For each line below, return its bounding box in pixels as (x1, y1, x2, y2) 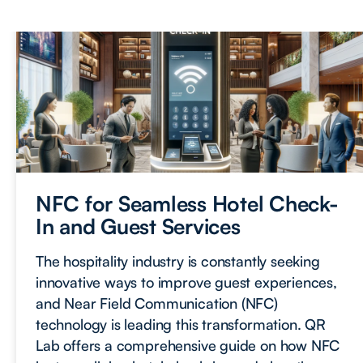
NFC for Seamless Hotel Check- (36, 190, 339, 216)
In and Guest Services (36, 212, 241, 239)
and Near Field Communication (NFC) (36, 293, 278, 312)
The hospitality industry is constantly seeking (36, 251, 320, 270)
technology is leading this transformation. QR (36, 314, 326, 333)
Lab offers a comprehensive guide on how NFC (36, 335, 340, 354)
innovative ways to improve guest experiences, (36, 272, 337, 291)
